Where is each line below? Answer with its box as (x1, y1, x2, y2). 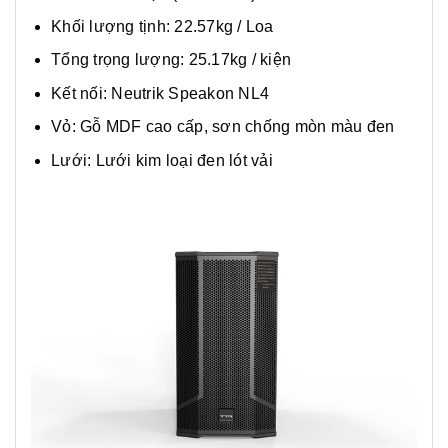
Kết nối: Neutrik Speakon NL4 (51, 84, 269, 102)
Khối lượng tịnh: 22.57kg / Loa (51, 18, 274, 36)
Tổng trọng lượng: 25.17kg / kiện (51, 51, 291, 69)
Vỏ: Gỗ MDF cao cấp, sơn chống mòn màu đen (51, 118, 395, 136)
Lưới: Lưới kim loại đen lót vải (51, 151, 273, 169)
